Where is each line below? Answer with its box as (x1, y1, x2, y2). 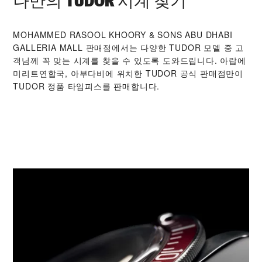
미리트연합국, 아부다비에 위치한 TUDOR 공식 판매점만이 (13, 67, 244, 79)
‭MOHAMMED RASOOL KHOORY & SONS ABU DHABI (13, 28, 233, 40)
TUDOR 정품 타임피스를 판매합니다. (13, 80, 160, 92)
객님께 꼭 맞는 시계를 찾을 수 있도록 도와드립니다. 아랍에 (13, 54, 246, 66)
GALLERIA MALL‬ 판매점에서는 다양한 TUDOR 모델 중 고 (13, 41, 244, 53)
